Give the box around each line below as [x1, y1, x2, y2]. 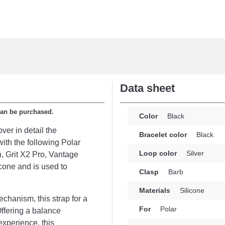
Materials [139, 186, 170, 194]
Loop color [139, 149, 177, 157]
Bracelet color [139, 131, 187, 139]
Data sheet [120, 82, 175, 94]
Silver [184, 149, 204, 157]
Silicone [178, 186, 204, 194]
